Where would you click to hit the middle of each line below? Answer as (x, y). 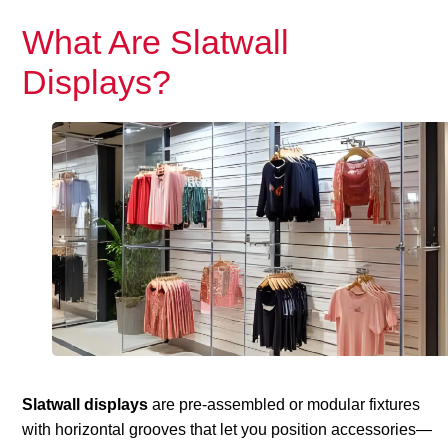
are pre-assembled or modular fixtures (284, 405)
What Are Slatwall (156, 41)
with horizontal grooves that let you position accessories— (227, 430)
